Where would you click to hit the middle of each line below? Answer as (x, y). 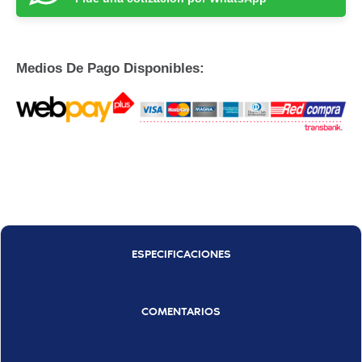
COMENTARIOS (181, 311)
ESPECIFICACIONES (181, 254)
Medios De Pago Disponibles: (110, 68)
